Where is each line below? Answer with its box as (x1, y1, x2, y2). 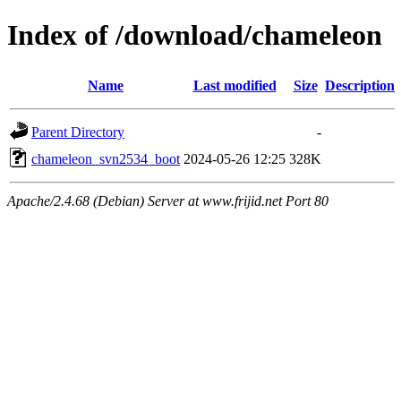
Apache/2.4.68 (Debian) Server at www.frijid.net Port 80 (7, 192, 328, 209)
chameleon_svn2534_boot (31, 150, 180, 166)
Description (325, 77, 395, 93)
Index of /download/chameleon (7, 19, 382, 52)
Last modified (192, 77, 277, 93)
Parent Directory (31, 124, 124, 140)
